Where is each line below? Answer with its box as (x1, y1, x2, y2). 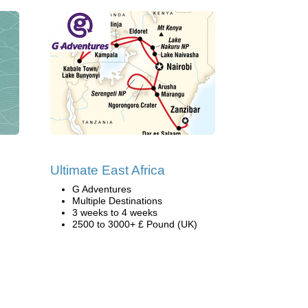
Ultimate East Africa (50, 163, 165, 177)
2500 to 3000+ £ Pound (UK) (72, 219, 197, 230)
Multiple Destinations (72, 195, 162, 206)
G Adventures (72, 184, 131, 195)
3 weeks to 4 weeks (72, 207, 157, 218)
